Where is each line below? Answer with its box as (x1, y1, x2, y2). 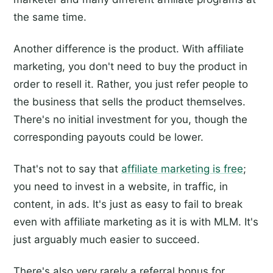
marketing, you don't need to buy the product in (13, 60, 247, 73)
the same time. (13, 11, 87, 24)
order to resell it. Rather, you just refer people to (13, 78, 248, 91)
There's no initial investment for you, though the (13, 113, 247, 126)
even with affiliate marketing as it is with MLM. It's (13, 216, 258, 229)
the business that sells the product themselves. (13, 96, 246, 108)
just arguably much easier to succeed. (13, 233, 200, 246)
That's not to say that (13, 163, 121, 175)
